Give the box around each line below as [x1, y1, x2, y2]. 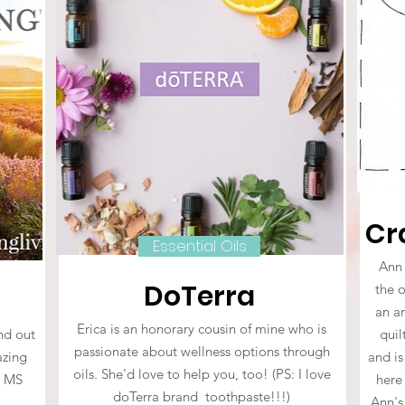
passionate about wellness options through [73, 343, 330, 360]
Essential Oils [152, 235, 247, 257]
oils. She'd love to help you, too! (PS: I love [72, 365, 331, 382]
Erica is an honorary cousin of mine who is [77, 320, 326, 337]
